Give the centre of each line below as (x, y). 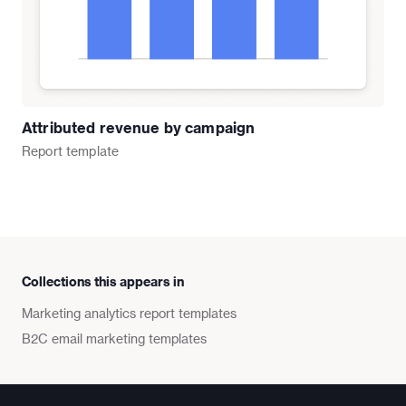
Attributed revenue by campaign (139, 127)
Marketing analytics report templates (129, 313)
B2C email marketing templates (114, 338)
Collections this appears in (103, 281)
